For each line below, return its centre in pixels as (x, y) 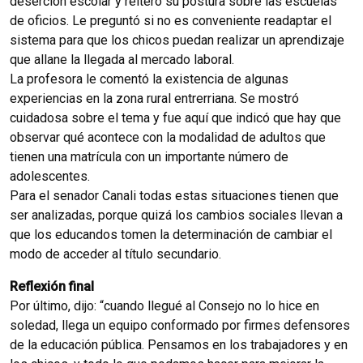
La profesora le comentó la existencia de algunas (149, 79)
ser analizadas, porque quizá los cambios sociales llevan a (176, 215)
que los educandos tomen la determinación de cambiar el (171, 234)
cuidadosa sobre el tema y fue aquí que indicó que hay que (175, 117)
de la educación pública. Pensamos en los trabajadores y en (179, 344)
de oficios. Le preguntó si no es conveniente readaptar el (171, 20)
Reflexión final (52, 286)
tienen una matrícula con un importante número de (149, 156)
